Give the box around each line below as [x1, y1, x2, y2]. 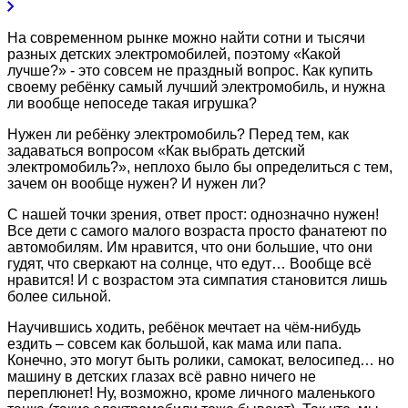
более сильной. [7, 288, 111, 304]
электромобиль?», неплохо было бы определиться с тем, [7, 158, 393, 175]
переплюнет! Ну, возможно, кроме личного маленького [7, 384, 375, 401]
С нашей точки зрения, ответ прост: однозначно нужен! [7, 206, 379, 222]
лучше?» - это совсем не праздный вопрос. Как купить [7, 62, 372, 78]
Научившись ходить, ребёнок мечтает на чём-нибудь [7, 319, 361, 335]
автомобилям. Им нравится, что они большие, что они [7, 239, 372, 255]
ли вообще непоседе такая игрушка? [7, 95, 257, 111]
